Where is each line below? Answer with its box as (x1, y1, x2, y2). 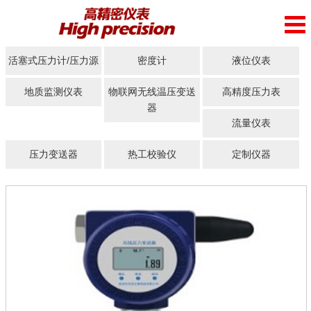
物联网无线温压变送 (108, 86, 196, 98)
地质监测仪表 (24, 86, 83, 98)
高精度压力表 (221, 86, 280, 98)
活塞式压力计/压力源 (8, 55, 99, 67)
